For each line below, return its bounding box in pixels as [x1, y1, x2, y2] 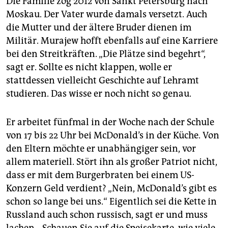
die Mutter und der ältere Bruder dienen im [6, 22, 191, 34]
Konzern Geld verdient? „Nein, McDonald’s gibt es [6, 183, 217, 194]
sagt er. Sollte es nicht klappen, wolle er [6, 62, 172, 73]
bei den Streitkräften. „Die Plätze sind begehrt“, [6, 48, 206, 60]
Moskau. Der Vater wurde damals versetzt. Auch [6, 9, 207, 20]
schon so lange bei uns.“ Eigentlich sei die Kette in [6, 196, 217, 208]
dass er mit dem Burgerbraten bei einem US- [6, 169, 194, 181]
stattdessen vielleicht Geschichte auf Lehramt [6, 75, 199, 87]
